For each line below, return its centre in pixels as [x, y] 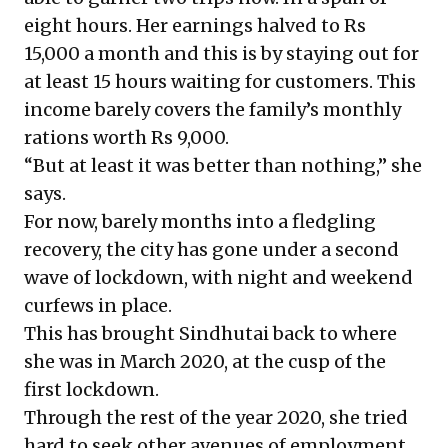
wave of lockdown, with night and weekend [218, 277]
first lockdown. [91, 389]
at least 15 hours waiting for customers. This [220, 81]
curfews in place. [98, 305]
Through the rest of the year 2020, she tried [216, 417]
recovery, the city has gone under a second [211, 249]
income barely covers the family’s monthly [212, 109]
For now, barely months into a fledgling [200, 221]
